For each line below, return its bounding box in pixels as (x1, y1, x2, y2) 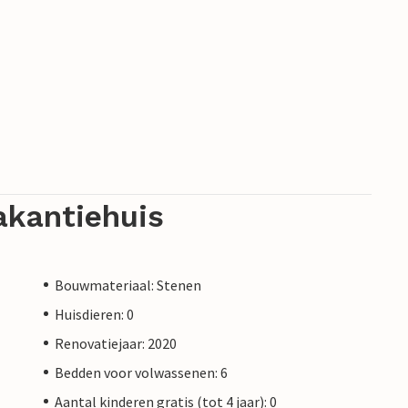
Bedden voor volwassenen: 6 (55, 362, 228, 382)
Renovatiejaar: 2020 (55, 333, 177, 352)
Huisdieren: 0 (55, 304, 134, 323)
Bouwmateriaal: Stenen (55, 275, 201, 294)
